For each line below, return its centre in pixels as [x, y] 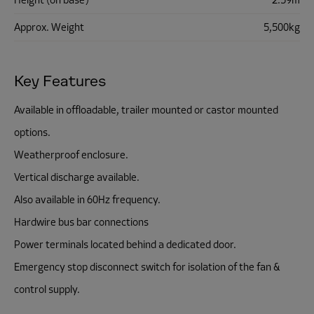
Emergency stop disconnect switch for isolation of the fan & [147, 267]
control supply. [47, 289]
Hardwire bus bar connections [81, 222]
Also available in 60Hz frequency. [87, 200]
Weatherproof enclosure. [71, 155]
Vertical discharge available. [77, 177]
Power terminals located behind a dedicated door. [125, 245]
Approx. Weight [49, 27]
